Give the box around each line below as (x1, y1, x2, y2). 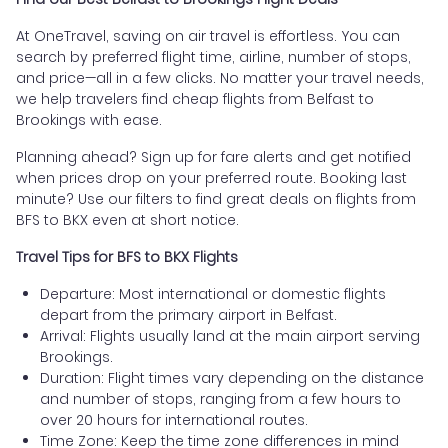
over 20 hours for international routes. (40, 410, 308, 431)
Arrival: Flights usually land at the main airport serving (40, 326, 420, 347)
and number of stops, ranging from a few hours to (40, 389, 401, 410)
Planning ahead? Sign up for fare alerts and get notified (16, 147, 411, 168)
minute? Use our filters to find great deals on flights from (16, 189, 416, 210)
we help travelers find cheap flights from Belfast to (16, 89, 374, 110)
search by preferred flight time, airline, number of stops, (16, 47, 411, 68)
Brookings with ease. (16, 110, 162, 131)
